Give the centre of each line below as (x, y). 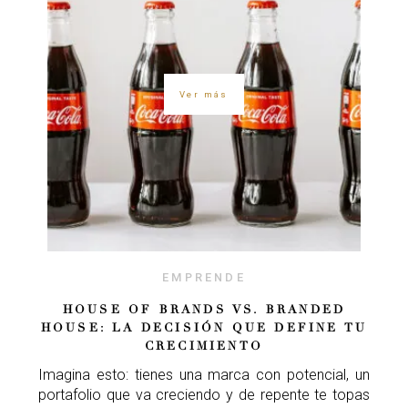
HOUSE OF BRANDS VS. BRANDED (204, 309)
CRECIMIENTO (204, 346)
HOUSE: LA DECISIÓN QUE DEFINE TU (204, 327)
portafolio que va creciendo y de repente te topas (204, 394)
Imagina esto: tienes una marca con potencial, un (204, 374)
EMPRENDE (204, 277)
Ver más (204, 95)
